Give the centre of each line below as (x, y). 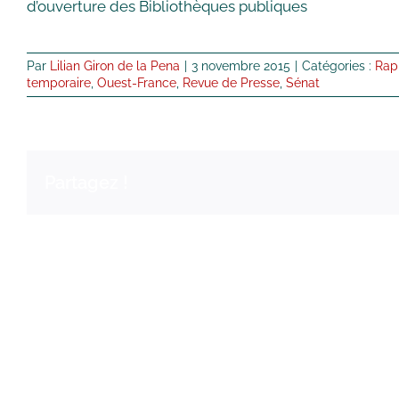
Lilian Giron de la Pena (115, 66)
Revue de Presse (231, 83)
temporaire (59, 83)
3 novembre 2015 (241, 66)
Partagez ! (86, 182)
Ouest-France (137, 83)
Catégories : (338, 66)
